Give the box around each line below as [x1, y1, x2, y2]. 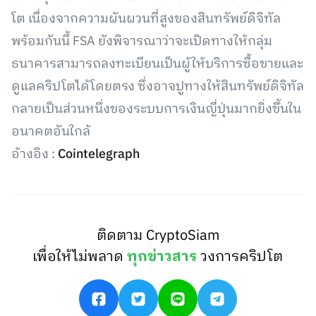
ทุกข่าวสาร [127, 245, 197, 269]
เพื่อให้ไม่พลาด [32, 245, 128, 269]
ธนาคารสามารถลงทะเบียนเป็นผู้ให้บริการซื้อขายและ [11, 54, 303, 75]
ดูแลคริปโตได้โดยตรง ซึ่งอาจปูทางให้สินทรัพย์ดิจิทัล [11, 76, 304, 97]
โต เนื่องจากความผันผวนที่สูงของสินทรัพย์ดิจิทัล [11, 8, 281, 30]
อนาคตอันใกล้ [11, 121, 90, 142]
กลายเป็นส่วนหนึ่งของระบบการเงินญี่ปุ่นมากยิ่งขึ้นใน [11, 99, 301, 120]
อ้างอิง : [11, 144, 58, 165]
